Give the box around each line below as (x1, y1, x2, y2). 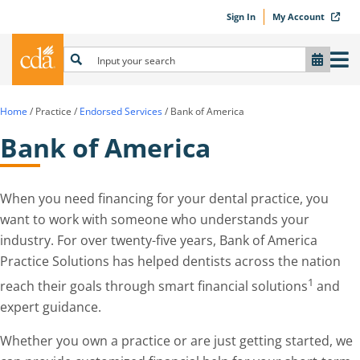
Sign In (227, 10, 256, 22)
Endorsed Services (80, 104, 162, 118)
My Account (272, 10, 327, 22)
